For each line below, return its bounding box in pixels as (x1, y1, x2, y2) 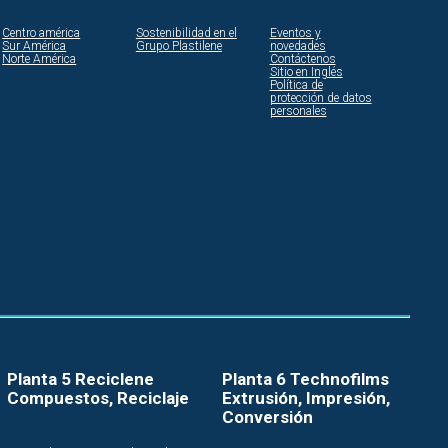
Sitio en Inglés (269, 65, 343, 80)
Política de (269, 78, 323, 93)
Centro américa (2, 26, 81, 41)
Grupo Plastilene (135, 39, 222, 54)
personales (269, 104, 327, 119)
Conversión (222, 406, 314, 427)
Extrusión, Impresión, (222, 387, 391, 408)
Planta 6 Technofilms (222, 368, 390, 389)
